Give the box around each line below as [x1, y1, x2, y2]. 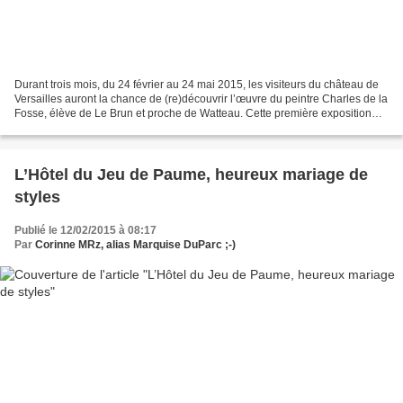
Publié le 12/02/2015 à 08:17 [14, 223, 157, 237]
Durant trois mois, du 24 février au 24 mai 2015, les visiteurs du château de [14, 77, 379, 91]
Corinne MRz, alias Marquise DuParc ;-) [35, 237, 236, 251]
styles [14, 187, 60, 206]
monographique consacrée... [14, 121, 155, 134]
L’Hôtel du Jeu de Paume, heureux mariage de [14, 165, 368, 184]
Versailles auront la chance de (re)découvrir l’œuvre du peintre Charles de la [14, 92, 388, 105]
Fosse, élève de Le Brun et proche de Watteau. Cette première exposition [14, 106, 372, 120]
